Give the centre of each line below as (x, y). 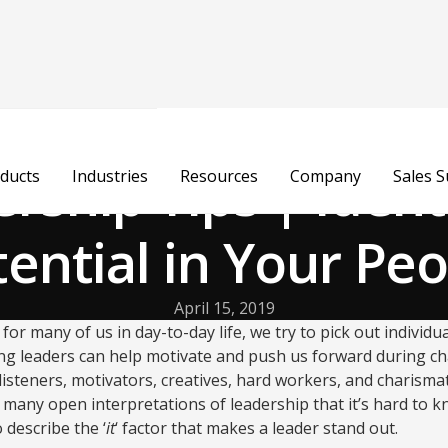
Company (325, 176)
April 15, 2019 (224, 308)
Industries (109, 176)
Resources (218, 176)
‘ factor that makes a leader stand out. (256, 428)
